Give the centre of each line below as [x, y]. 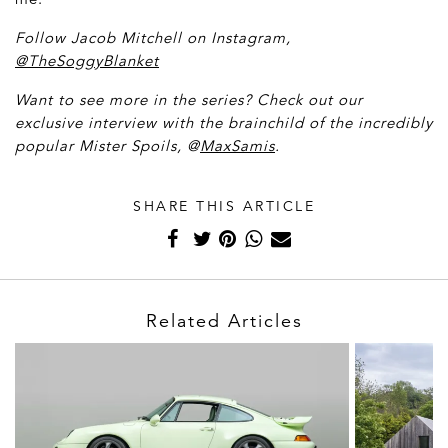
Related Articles [224, 321]
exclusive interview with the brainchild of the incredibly [224, 123]
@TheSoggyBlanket [87, 61]
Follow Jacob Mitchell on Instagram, [153, 38]
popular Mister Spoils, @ [107, 146]
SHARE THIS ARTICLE [224, 206]
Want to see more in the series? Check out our [189, 100]
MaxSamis [237, 146]
